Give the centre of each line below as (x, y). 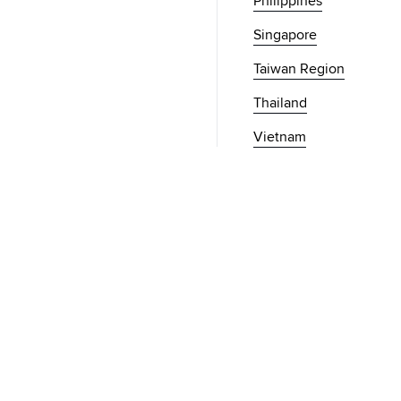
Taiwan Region (299, 69)
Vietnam (280, 137)
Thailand (280, 103)
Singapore (285, 35)
